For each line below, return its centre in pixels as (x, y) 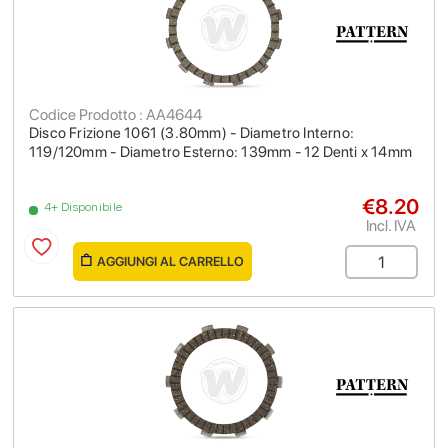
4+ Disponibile (83, 207)
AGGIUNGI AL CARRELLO (170, 261)
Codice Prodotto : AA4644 (115, 114)
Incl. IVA (390, 225)
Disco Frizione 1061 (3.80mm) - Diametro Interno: (192, 133)
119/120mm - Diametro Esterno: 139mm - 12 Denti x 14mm (221, 152)
